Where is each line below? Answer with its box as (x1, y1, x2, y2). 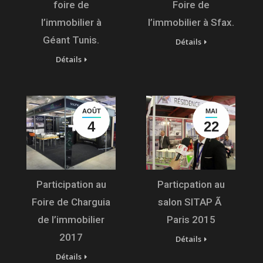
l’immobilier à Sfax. (147, 16, 234, 29)
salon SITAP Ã (158, 196, 224, 208)
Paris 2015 (166, 214, 215, 226)
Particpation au (157, 178, 225, 191)
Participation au (36, 178, 106, 191)
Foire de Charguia (32, 196, 110, 208)
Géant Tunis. (43, 34, 99, 46)
